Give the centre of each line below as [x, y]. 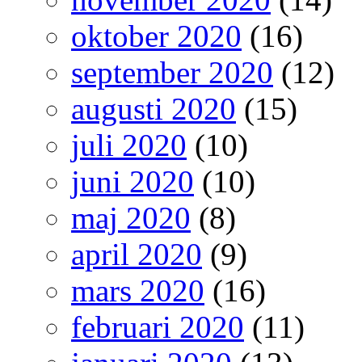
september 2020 [172, 72]
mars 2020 [138, 290]
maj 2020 [131, 217]
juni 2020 [133, 181]
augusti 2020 [154, 108]
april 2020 [137, 254]
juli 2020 [129, 145]
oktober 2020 [156, 36]
